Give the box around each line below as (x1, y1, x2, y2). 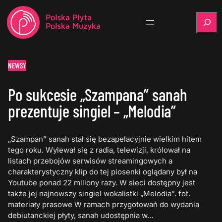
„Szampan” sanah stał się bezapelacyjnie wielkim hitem (8, 134, 202, 144)
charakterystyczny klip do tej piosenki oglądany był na (8, 167, 198, 177)
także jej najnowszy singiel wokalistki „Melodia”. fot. (8, 189, 191, 199)
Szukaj (196, 11, 220, 21)
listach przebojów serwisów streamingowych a (8, 156, 173, 166)
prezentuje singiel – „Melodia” (8, 101, 176, 121)
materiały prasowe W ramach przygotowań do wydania (8, 200, 200, 210)
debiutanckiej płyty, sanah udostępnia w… (8, 211, 154, 221)
